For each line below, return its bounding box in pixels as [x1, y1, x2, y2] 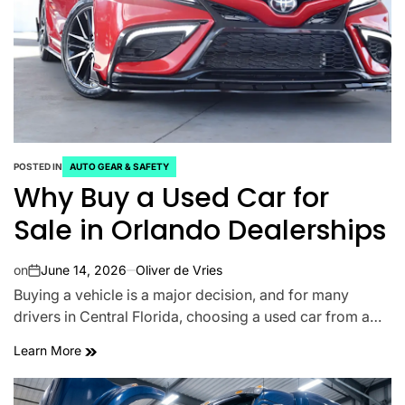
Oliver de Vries [136, 262, 222, 278]
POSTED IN [14, 161, 62, 172]
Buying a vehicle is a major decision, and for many [14, 286, 349, 304]
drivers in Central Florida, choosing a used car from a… [14, 307, 381, 325]
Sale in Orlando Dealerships [14, 212, 386, 250]
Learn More [14, 343, 85, 358]
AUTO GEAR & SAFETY [70, 161, 169, 172]
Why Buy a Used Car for [14, 179, 329, 217]
